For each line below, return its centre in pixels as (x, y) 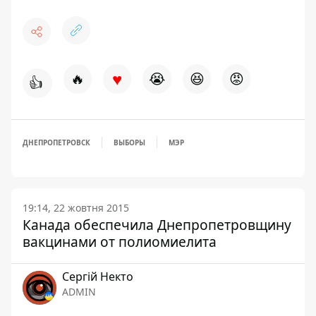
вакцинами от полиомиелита (120, 242)
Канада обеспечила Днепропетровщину (157, 225)
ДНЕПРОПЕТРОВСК (56, 143)
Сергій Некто (98, 277)
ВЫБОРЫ (129, 143)
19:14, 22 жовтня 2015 (76, 208)
